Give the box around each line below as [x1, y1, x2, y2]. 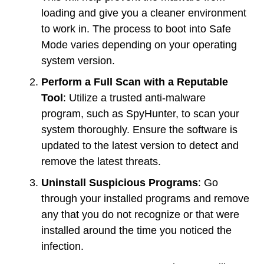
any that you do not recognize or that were [41, 208, 239, 220]
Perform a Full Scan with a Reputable [41, 75, 228, 88]
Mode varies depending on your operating [41, 38, 237, 51]
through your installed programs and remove [41, 192, 249, 204]
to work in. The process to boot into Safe [41, 22, 231, 35]
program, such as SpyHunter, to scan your [41, 107, 239, 120]
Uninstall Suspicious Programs [41, 176, 198, 189]
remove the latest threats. [41, 155, 161, 167]
